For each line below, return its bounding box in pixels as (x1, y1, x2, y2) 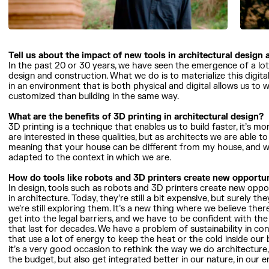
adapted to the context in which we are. (8, 152, 172, 164)
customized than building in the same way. (8, 91, 180, 103)
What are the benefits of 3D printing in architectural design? (8, 111, 264, 123)
